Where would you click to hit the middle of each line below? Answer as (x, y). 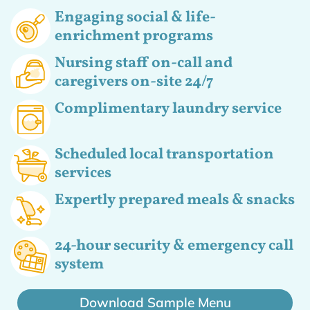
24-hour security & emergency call (174, 246)
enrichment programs (134, 37)
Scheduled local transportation (164, 155)
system (79, 265)
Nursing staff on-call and (143, 64)
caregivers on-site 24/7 (134, 82)
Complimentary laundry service (168, 109)
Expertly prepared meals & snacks (174, 201)
